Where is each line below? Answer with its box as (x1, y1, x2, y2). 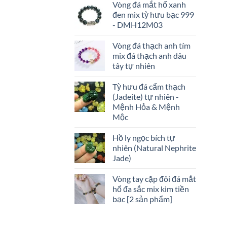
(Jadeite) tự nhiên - (112, 91, 179, 101)
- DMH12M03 (112, 19, 163, 29)
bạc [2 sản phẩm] (112, 194, 172, 204)
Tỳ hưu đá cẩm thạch (112, 81, 185, 91)
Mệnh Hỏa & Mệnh (112, 101, 180, 111)
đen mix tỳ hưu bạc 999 (112, 9, 194, 19)
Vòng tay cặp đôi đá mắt (112, 173, 196, 183)
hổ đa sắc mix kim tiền (112, 183, 189, 194)
